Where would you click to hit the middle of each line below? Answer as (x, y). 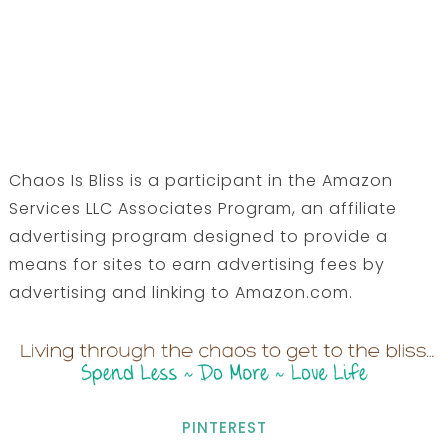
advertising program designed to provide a (198, 236)
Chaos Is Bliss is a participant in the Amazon (200, 180)
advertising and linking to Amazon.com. (180, 292)
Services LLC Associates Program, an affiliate (202, 208)
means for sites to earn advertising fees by (196, 264)
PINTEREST (224, 428)
